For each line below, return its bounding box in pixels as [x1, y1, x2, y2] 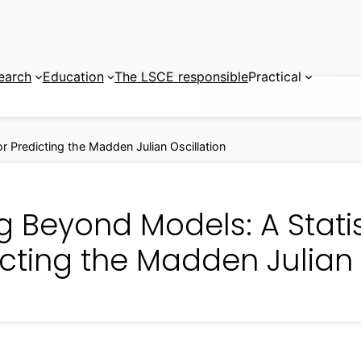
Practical [248, 68, 302, 85]
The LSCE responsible [114, 68, 249, 85]
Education [42, 68, 104, 85]
